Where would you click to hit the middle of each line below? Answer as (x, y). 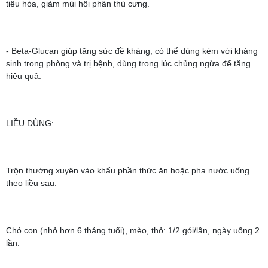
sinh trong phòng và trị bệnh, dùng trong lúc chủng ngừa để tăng (128, 63)
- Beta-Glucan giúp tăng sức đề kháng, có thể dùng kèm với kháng (132, 51)
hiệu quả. (24, 76)
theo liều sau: (31, 183)
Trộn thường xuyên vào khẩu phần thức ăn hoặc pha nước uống (128, 170)
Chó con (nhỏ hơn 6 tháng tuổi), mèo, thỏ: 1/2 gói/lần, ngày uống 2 (133, 230)
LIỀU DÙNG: (30, 123)
